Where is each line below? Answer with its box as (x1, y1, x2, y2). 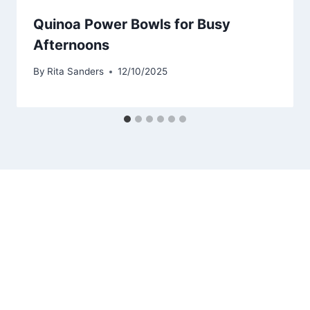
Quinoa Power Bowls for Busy (33, 15, 230, 33)
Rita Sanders (47, 66, 104, 77)
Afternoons (33, 36, 109, 53)
